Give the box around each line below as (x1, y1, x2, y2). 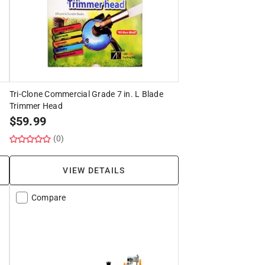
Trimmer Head (9, 101, 63, 111)
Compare (31, 192, 66, 202)
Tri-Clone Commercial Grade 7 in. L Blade (9, 89, 163, 99)
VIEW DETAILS (63, 165, 125, 175)
